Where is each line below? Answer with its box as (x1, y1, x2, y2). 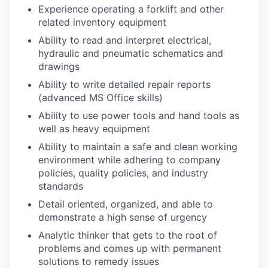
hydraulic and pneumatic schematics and (38, 47, 223, 60)
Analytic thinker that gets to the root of (38, 229, 217, 242)
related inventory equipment (38, 16, 166, 29)
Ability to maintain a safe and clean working (38, 141, 237, 153)
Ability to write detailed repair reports (38, 78, 211, 91)
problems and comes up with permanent (38, 242, 221, 255)
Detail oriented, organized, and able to (38, 198, 213, 211)
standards (38, 180, 83, 193)
